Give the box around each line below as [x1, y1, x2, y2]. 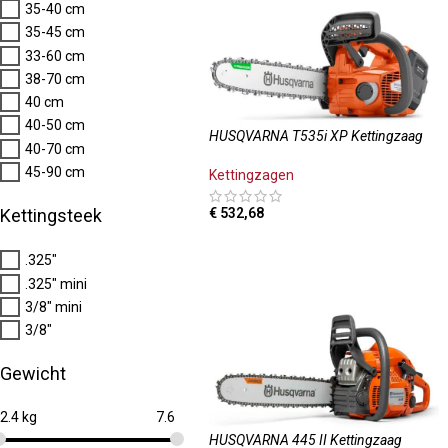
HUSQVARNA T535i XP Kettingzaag [208, 128, 423, 145]
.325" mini [25, 275, 87, 292]
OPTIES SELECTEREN [220, 236, 347, 252]
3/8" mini [25, 298, 82, 315]
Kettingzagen [208, 167, 294, 184]
